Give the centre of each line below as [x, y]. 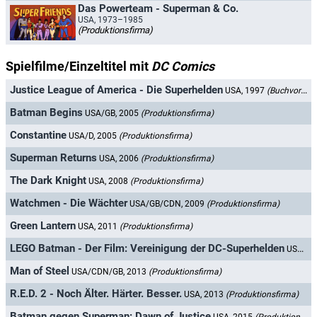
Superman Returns [53, 158]
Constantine [38, 136]
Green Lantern [43, 226]
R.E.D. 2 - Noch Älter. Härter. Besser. [96, 294]
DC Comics [183, 66]
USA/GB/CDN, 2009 [168, 204]
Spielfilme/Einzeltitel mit [79, 66]
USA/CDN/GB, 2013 [110, 272]
